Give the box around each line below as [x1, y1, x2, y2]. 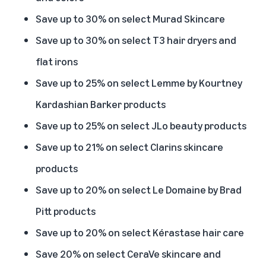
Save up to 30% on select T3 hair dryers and [36, 33, 236, 46]
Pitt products [36, 204, 96, 217]
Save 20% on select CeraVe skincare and [36, 246, 221, 260]
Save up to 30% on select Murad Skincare [36, 11, 225, 25]
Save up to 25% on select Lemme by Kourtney [36, 75, 242, 89]
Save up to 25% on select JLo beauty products [36, 118, 246, 132]
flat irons [36, 54, 78, 68]
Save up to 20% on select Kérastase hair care [36, 225, 244, 239]
